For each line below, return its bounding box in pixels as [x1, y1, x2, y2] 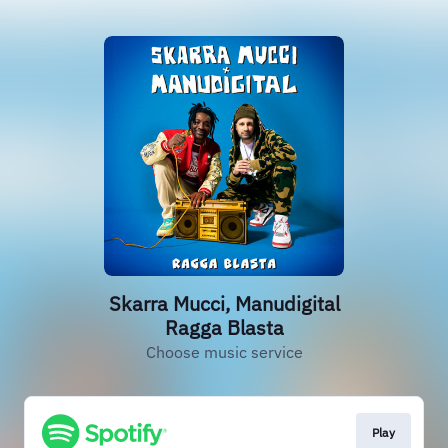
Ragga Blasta [164, 314, 284, 341]
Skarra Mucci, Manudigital [108, 290, 340, 317]
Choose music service [145, 342, 303, 362]
